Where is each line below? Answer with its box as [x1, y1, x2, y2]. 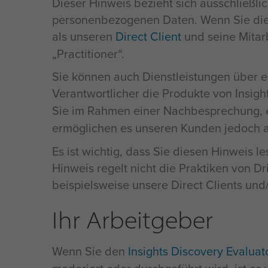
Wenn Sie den [52, 242, 128, 260]
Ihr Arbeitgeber [52, 204, 213, 234]
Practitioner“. [52, 45, 124, 63]
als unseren [52, 28, 115, 45]
